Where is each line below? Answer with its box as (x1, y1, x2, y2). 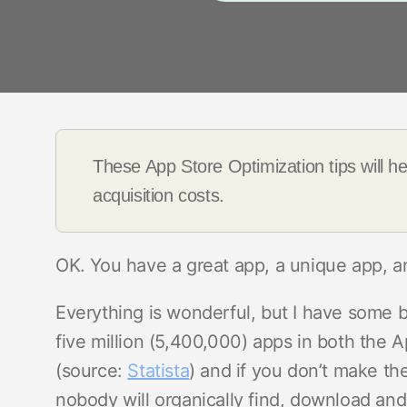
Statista (127, 360, 190, 382)
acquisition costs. (93, 185, 224, 205)
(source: (55, 360, 128, 382)
